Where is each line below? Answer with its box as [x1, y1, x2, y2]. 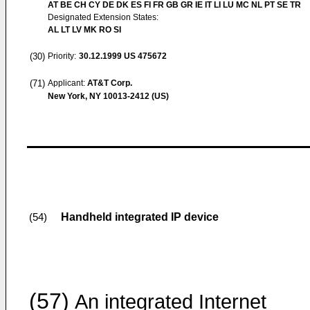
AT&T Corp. [87, 78, 132, 88]
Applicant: [48, 78, 87, 88]
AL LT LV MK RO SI [48, 25, 121, 35]
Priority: [48, 51, 76, 61]
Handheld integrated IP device [61, 211, 219, 223]
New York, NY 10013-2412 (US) [48, 91, 169, 101]
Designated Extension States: [48, 12, 158, 22]
